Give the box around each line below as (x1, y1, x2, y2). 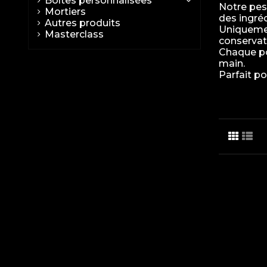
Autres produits (45, 17, 120, 29)
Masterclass (45, 29, 104, 41)
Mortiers (45, 6, 86, 18)
